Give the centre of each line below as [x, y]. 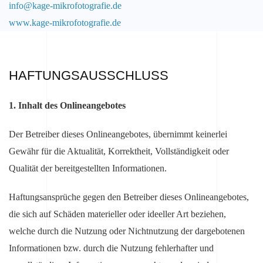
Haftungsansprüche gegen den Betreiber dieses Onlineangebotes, [129, 197]
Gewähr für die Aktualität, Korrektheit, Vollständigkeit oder [119, 151]
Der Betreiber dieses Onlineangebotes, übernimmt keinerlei [118, 134]
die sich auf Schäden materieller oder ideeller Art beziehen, [117, 214]
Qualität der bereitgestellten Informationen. [88, 168]
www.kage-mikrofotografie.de [65, 23]
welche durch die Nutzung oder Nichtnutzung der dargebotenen [127, 231]
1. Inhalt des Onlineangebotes [67, 106]
